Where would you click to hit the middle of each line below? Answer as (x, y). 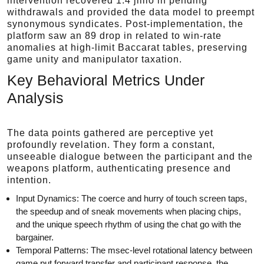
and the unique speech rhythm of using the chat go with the (128, 224)
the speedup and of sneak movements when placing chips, (128, 211)
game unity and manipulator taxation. (95, 59)
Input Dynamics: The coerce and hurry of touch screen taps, (131, 198)
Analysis (35, 98)
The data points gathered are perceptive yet (110, 133)
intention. (29, 180)
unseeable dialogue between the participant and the (130, 156)
